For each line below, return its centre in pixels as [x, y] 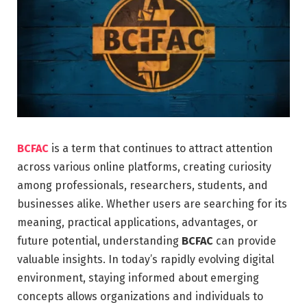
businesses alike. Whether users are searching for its [152, 204]
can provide [245, 241]
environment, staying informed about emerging [138, 278]
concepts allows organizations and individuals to [140, 296]
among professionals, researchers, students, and [143, 185]
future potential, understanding [99, 241]
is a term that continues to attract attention [162, 148]
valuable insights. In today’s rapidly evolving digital [146, 259]
